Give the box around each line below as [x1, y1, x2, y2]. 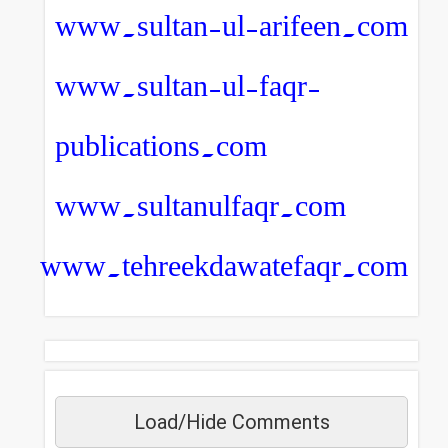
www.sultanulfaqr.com [55, 193, 346, 220]
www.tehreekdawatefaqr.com [40, 253, 408, 280]
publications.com [55, 133, 267, 160]
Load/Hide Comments [133, 410, 330, 435]
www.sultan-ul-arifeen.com [55, 13, 408, 40]
